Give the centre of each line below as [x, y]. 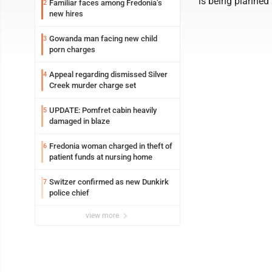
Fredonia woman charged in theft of [111, 146]
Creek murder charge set [93, 85]
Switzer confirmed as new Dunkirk [109, 182]
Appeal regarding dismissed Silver [108, 74]
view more [103, 216]
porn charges [72, 49]
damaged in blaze [80, 121]
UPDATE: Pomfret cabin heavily [103, 110]
